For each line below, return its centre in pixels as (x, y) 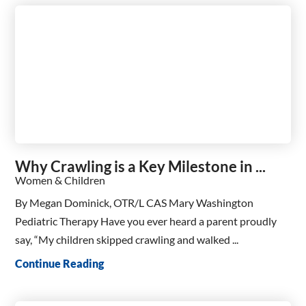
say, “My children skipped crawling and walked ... (127, 240)
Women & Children (60, 180)
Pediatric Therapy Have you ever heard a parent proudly (146, 221)
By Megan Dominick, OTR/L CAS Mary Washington (135, 203)
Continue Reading (60, 264)
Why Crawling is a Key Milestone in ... (141, 166)
